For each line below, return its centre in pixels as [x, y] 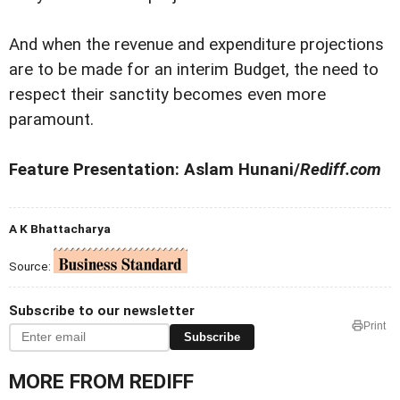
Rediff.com [341, 169]
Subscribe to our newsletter [102, 310]
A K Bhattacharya [60, 228]
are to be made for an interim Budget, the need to [194, 69]
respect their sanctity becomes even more [167, 94]
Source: [31, 266]
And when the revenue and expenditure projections [196, 44]
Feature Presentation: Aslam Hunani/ [154, 169]
